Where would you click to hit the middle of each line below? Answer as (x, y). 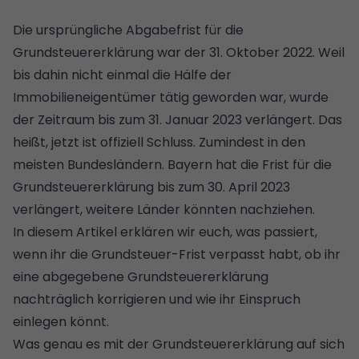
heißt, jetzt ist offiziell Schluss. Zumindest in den (159, 142)
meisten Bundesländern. (90, 164)
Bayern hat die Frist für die (250, 164)
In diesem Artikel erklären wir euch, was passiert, (165, 232)
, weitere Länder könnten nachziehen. (199, 209)
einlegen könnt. (61, 321)
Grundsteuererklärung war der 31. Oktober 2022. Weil (179, 52)
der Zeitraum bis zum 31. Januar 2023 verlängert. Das (177, 119)
